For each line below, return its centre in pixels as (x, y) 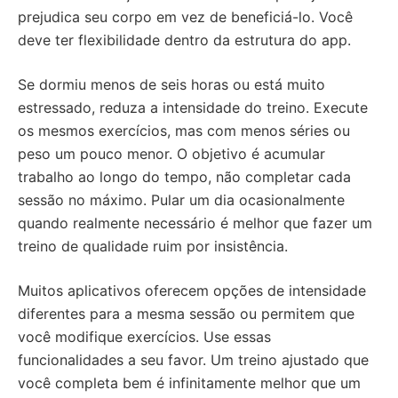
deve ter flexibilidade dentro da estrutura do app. (184, 40)
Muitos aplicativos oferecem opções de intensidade (192, 291)
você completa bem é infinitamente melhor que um (189, 383)
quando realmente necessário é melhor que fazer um (195, 223)
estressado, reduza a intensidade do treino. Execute (193, 107)
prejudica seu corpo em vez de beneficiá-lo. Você (185, 17)
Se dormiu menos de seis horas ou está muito (171, 84)
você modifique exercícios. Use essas (144, 337)
